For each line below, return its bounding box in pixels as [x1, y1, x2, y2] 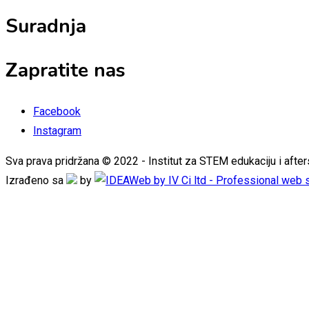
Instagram [33, 123, 81, 137]
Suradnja [6, 12, 86, 39]
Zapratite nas [6, 57, 126, 83]
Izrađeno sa [6, 173, 66, 187]
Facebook [33, 104, 81, 118]
